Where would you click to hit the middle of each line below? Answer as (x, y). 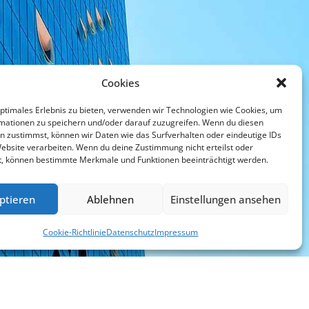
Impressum (177, 232)
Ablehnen (110, 199)
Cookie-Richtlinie (75, 232)
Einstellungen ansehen (225, 199)
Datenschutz (131, 232)
